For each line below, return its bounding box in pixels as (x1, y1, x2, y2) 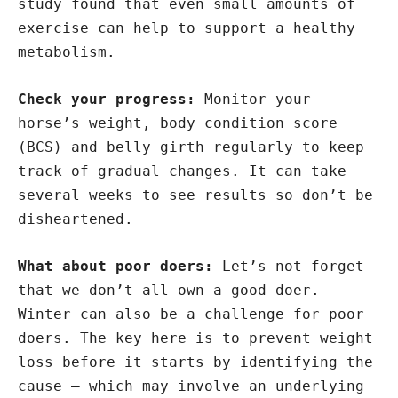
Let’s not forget (222, 258, 364, 275)
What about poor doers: (18, 258, 222, 275)
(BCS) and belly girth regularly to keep (18, 139, 364, 155)
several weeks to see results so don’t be (18, 187, 373, 203)
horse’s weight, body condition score (18, 115, 338, 131)
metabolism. (18, 44, 115, 60)
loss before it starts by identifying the (18, 354, 373, 370)
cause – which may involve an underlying (18, 378, 364, 394)
